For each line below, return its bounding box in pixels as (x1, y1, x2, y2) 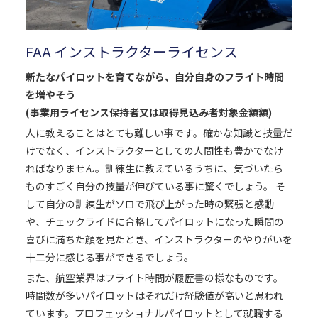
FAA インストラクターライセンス (26, 41, 238, 62)
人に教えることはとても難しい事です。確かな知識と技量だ (26, 126, 292, 141)
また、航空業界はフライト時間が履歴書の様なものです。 (26, 270, 283, 285)
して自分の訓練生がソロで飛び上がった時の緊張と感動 (26, 197, 274, 212)
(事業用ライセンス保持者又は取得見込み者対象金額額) (26, 105, 272, 120)
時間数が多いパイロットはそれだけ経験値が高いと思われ (26, 288, 283, 303)
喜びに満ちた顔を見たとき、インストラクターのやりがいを (26, 232, 292, 247)
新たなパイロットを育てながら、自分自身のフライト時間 (26, 70, 284, 84)
